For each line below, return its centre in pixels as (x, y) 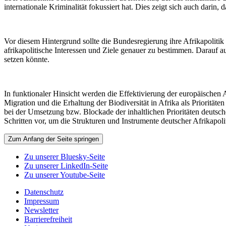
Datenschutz (44, 192)
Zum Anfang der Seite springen (53, 139)
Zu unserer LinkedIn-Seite (66, 166)
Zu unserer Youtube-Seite (65, 175)
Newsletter (41, 210)
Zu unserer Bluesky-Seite (65, 157)
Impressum (42, 201)
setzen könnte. (27, 60)
